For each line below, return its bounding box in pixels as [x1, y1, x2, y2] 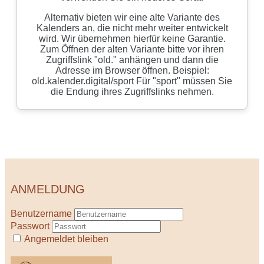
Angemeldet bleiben [24, 234, 108, 244]
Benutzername [11, 209, 72, 219]
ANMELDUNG [11, 183, 85, 196]
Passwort [11, 221, 49, 231]
